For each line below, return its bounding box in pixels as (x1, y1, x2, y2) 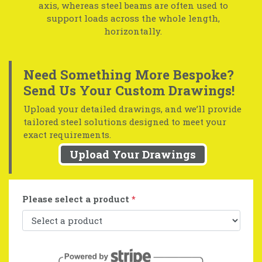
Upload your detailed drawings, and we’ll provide (23, 103, 242, 115)
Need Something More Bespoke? (23, 65, 234, 83)
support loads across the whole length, (46, 12, 220, 24)
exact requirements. (23, 129, 111, 141)
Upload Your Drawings (69, 147, 196, 161)
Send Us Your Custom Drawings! (23, 81, 235, 99)
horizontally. (104, 25, 163, 37)
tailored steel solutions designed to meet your (23, 116, 226, 128)
